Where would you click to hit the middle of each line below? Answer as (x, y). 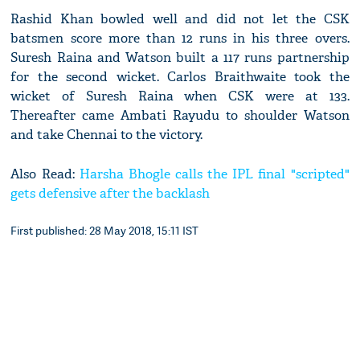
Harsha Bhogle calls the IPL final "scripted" (212, 174)
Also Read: (43, 174)
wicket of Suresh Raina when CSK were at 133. (180, 96)
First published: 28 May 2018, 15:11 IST (105, 231)
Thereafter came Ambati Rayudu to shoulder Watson (180, 116)
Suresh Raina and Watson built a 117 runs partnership (180, 58)
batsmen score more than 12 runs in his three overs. (180, 39)
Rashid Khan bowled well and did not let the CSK (180, 19)
